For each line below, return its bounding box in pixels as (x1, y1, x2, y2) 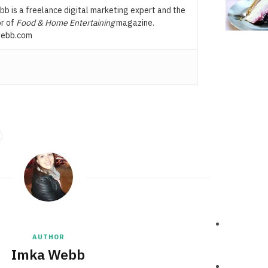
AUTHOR (32, 232, 65, 241)
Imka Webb (11, 245, 86, 263)
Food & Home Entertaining (16, 17, 114, 28)
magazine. (114, 17, 156, 28)
